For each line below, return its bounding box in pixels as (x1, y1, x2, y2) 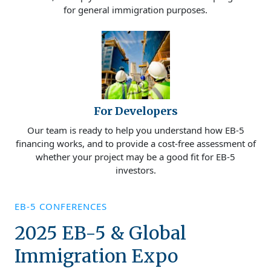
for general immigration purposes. (64, 4, 207, 16)
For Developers (93, 104, 178, 119)
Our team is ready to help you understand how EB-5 (27, 124, 244, 137)
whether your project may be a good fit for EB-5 (36, 151, 235, 163)
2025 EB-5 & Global (15, 221, 186, 245)
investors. (115, 164, 156, 177)
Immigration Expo (15, 244, 178, 268)
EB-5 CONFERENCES (15, 200, 107, 213)
